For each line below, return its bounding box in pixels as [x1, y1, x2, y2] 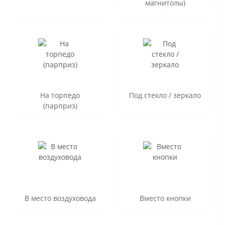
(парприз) [43, 100, 77, 110]
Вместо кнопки [139, 193, 191, 203]
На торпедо [40, 90, 80, 100]
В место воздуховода [24, 193, 96, 203]
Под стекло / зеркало [129, 90, 201, 100]
